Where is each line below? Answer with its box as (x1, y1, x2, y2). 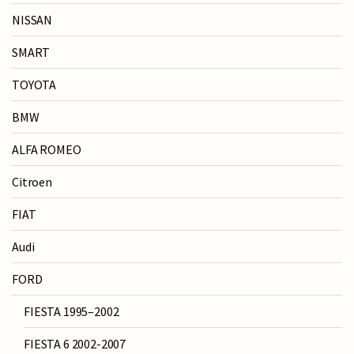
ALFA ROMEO (12, 141, 81, 158)
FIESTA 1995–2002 (24, 303, 119, 320)
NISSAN (12, 12, 53, 28)
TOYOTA (12, 77, 57, 93)
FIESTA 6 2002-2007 (24, 336, 126, 352)
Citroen (12, 174, 52, 190)
